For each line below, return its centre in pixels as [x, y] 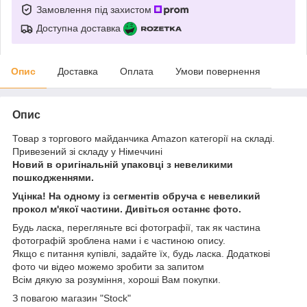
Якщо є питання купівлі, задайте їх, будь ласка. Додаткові [141, 253]
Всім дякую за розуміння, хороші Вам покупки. [116, 279]
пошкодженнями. [53, 177]
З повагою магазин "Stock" [72, 298]
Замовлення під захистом [95, 9]
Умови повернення [218, 71]
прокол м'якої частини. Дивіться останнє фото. [127, 209]
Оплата [137, 71]
